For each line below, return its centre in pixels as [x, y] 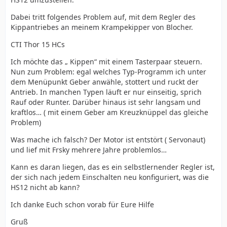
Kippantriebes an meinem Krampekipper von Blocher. [102, 27]
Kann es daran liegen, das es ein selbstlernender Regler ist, [113, 167]
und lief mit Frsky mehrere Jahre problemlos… [89, 150]
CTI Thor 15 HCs [38, 44]
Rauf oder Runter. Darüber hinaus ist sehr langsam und [106, 102]
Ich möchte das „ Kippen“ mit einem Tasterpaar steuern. [106, 62]
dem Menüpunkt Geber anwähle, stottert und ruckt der [105, 82]
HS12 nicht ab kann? [45, 187]
